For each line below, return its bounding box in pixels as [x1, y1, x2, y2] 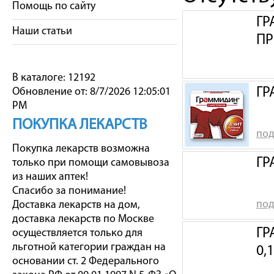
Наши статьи [12, 26, 72, 37]
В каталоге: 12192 [12, 72, 95, 84]
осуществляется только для [12, 228, 143, 239]
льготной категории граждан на [12, 242, 166, 253]
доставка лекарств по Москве [12, 213, 154, 225]
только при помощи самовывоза [12, 157, 169, 169]
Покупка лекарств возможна [12, 143, 150, 155]
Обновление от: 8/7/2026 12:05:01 [12, 86, 171, 98]
